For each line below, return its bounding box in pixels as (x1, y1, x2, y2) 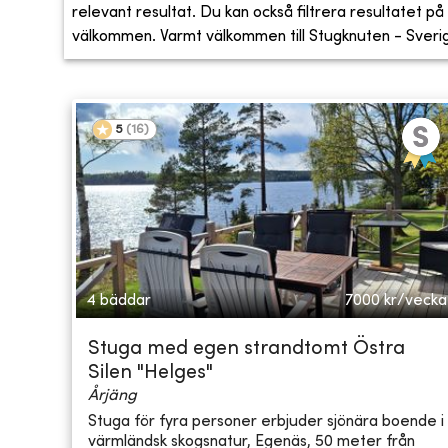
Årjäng (88, 388, 137, 405)
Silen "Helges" (88, 364, 213, 384)
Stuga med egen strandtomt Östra (88, 340, 405, 360)
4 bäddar (86, 293, 151, 310)
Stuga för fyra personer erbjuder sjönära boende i (88, 413, 444, 430)
